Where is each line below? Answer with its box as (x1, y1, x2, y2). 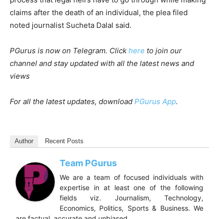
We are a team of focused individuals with (60, 173, 203, 181)
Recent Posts (45, 137, 84, 145)
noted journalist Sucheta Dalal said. (10, 20, 131, 30)
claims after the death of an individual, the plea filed (10, 7, 188, 17)
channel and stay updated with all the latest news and (10, 58, 194, 68)
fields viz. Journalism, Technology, (60, 193, 203, 202)
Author (15, 137, 33, 145)
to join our (145, 45, 182, 55)
